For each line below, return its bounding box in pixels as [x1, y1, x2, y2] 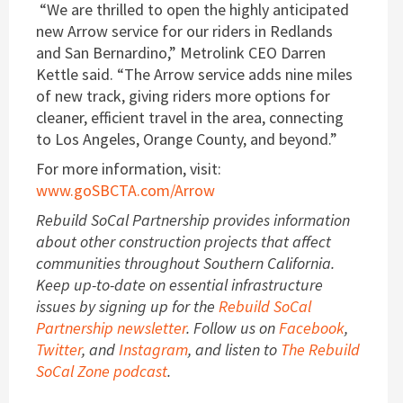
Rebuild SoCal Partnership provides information [36, 209, 350, 230]
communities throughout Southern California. [36, 252, 335, 273]
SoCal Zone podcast [36, 360, 167, 381]
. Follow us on [186, 317, 279, 338]
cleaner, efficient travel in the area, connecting [36, 106, 344, 128]
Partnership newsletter [36, 317, 186, 338]
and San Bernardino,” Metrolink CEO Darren [36, 41, 326, 63]
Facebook [279, 317, 345, 338]
